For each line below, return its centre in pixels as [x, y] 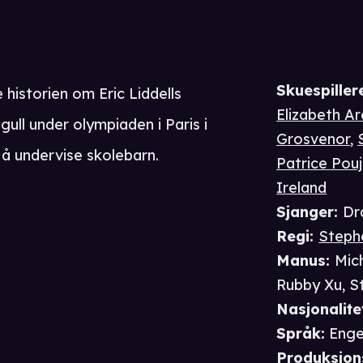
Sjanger [305, 212]
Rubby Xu [310, 285]
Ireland [302, 188]
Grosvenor [314, 139]
